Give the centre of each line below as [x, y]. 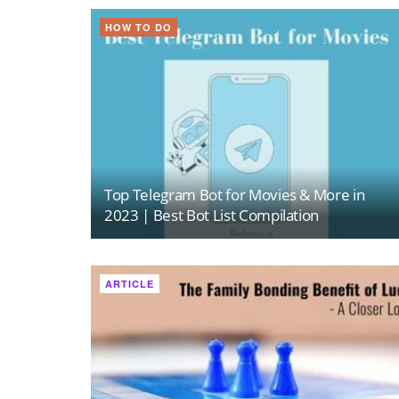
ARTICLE [130, 283]
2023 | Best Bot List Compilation [212, 215]
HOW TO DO [138, 28]
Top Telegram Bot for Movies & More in [235, 194]
